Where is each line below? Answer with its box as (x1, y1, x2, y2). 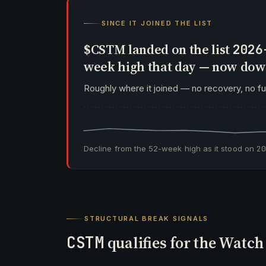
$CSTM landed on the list (84, 40, 233, 58)
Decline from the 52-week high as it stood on (84, 144, 256, 153)
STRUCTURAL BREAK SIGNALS (84, 214, 209, 223)
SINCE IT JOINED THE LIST (102, 19, 213, 27)
